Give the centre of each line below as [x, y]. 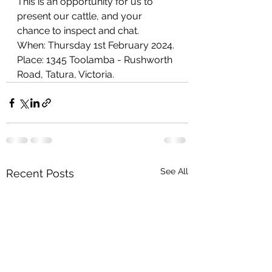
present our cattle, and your [81, 16]
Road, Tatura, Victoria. [67, 74]
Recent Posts [40, 173]
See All [174, 171]
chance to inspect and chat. [78, 31]
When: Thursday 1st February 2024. [96, 45]
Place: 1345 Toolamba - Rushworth [96, 60]
